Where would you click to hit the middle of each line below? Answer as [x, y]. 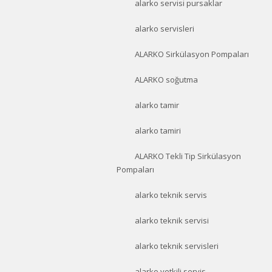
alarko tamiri [158, 131]
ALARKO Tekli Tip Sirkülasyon [188, 156]
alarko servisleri [165, 29]
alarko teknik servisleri [177, 246]
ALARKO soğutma [166, 80]
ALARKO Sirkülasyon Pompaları [192, 54]
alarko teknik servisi [172, 220]
